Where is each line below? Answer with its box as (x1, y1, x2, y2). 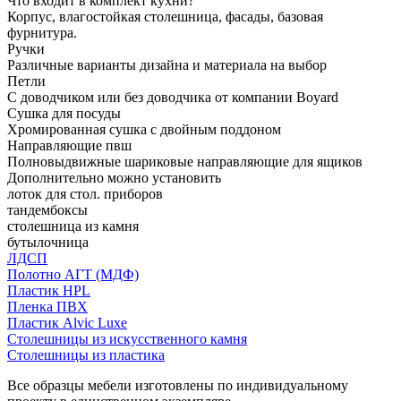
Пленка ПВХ (7, 298, 88, 314)
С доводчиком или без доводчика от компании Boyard (7, 89, 338, 105)
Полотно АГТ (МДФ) (7, 266, 139, 282)
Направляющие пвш (7, 137, 132, 153)
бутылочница (7, 234, 89, 250)
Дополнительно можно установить (7, 169, 221, 185)
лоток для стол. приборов (7, 185, 163, 201)
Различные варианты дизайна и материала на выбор (7, 56, 327, 73)
